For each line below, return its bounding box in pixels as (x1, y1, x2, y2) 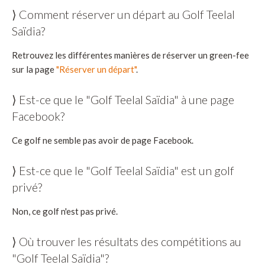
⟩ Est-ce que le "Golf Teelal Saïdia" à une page (12, 92, 234, 106)
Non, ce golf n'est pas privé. (12, 205, 118, 216)
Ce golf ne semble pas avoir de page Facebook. (12, 134, 193, 146)
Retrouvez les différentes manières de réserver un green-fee (12, 49, 249, 60)
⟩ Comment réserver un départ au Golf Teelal (12, 7, 235, 21)
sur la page (12, 63, 56, 75)
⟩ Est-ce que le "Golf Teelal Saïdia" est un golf (12, 163, 234, 177)
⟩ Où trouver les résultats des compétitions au (12, 234, 241, 248)
